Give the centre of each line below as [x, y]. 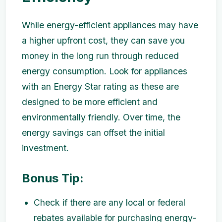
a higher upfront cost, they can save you [103, 40]
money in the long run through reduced [100, 56]
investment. [45, 148]
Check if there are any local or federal [110, 203]
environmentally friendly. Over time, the [101, 117]
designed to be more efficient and [90, 102]
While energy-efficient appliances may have [110, 25]
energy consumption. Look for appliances [105, 71]
